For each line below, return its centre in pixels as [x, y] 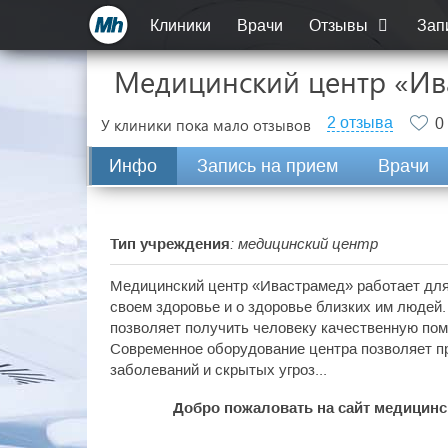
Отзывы [340, 25]
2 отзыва [360, 122]
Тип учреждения [170, 243]
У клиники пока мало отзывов [206, 125]
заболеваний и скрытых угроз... [218, 369]
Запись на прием [267, 166]
